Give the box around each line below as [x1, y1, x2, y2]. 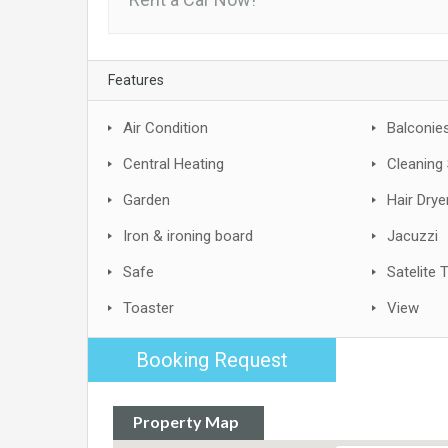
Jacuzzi [387, 227, 438, 245]
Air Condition [123, 119, 208, 137]
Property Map [133, 412, 239, 431]
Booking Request [136, 348, 288, 372]
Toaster [123, 299, 174, 317]
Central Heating [123, 155, 224, 173]
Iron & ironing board [123, 227, 253, 245]
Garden [123, 191, 170, 209]
